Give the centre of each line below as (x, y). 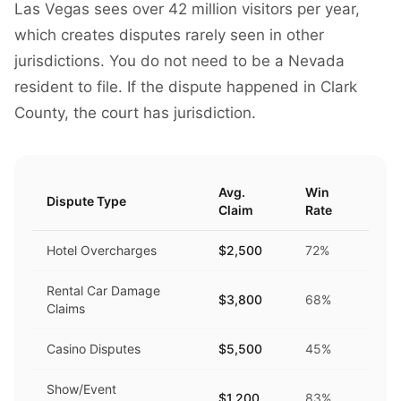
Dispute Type (86, 201)
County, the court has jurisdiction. (135, 113)
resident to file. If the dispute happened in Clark (186, 87)
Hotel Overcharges (102, 250)
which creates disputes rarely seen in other (169, 35)
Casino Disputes (94, 349)
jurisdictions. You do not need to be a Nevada (179, 61)
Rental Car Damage (103, 290)
